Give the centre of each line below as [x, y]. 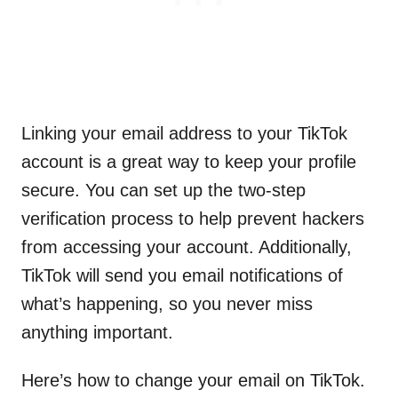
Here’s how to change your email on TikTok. [193, 380]
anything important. [97, 332]
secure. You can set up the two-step [163, 190]
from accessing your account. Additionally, [187, 247]
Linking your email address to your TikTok [184, 133]
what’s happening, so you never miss [167, 303]
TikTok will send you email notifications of [182, 275]
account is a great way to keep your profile [189, 161]
